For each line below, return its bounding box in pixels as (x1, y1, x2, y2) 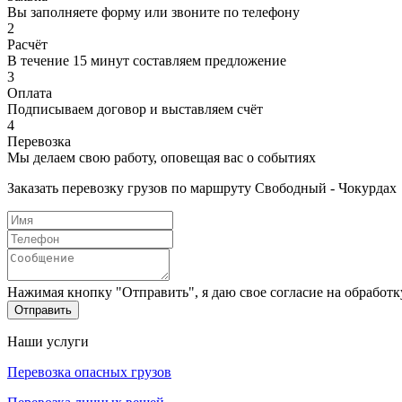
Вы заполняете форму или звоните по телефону (7, 4, 300, 20)
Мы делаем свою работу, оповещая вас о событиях (7, 149, 316, 165)
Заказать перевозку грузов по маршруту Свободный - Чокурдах (7, 179, 397, 196)
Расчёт (7, 36, 48, 52)
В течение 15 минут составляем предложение (7, 52, 286, 68)
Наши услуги (7, 333, 89, 349)
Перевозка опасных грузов (7, 363, 171, 380)
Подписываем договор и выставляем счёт (7, 100, 263, 117)
